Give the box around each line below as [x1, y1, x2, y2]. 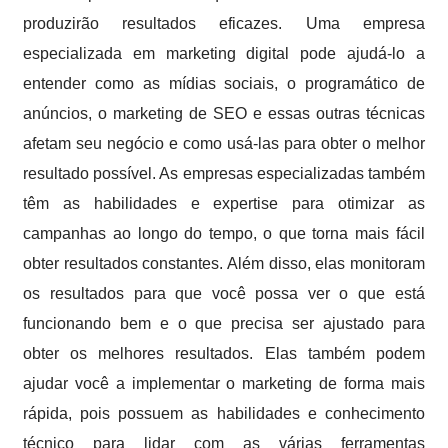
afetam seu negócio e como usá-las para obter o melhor [23, 135, 425, 152]
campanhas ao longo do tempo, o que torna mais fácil [23, 225, 425, 242]
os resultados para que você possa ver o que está [23, 285, 425, 302]
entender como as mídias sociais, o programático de [23, 75, 425, 92]
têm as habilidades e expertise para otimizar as [23, 195, 425, 212]
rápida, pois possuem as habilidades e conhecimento [23, 405, 425, 422]
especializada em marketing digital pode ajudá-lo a [23, 45, 425, 62]
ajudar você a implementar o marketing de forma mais [23, 375, 425, 392]
